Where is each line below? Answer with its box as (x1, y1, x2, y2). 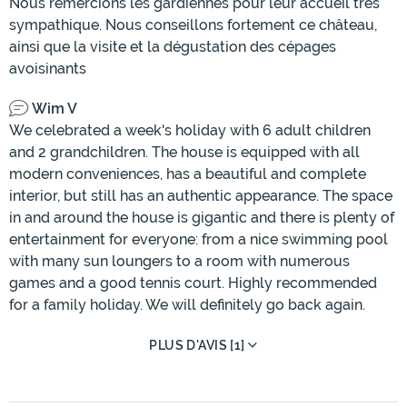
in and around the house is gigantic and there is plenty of (9, 209, 394, 227)
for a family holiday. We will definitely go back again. (9, 296, 365, 314)
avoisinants (9, 60, 86, 78)
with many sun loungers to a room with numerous (9, 253, 350, 271)
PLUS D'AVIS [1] (149, 338, 249, 353)
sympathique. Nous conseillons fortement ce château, (9, 16, 377, 35)
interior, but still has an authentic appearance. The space (9, 187, 392, 205)
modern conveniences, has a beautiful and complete (9, 165, 366, 184)
